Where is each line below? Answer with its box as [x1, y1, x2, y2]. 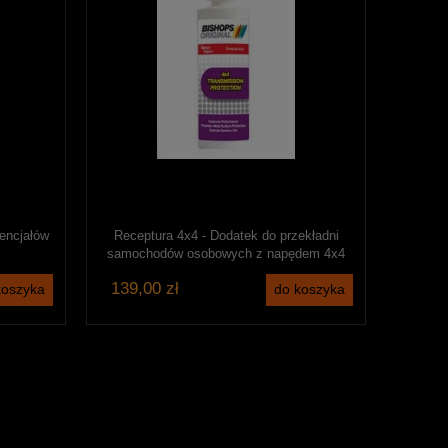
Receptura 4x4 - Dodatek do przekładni [113, 228, 339, 244]
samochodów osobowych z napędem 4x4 [107, 246, 345, 262]
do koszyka [274, 281, 346, 297]
